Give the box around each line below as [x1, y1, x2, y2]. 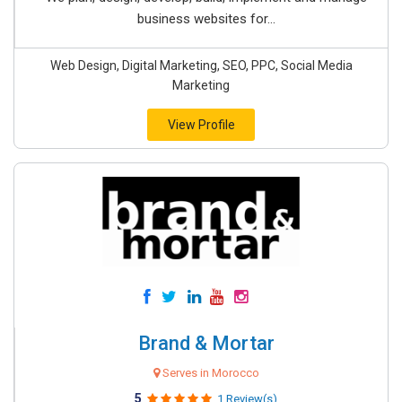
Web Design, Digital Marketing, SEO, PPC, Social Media [49, 58, 353, 73]
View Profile [167, 118, 235, 132]
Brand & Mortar [137, 332, 275, 354]
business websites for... [136, 11, 275, 27]
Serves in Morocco [159, 366, 259, 380]
